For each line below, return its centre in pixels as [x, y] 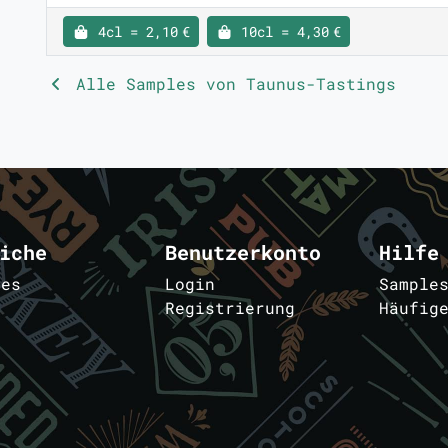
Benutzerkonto [242, 252]
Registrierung [229, 307]
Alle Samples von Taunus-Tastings [231, 83]
